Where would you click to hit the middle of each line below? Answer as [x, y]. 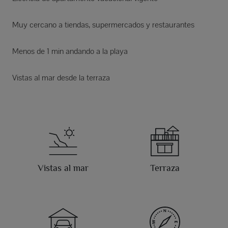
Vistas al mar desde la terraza [61, 77]
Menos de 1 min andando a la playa [70, 51]
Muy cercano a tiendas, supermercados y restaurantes [103, 24]
